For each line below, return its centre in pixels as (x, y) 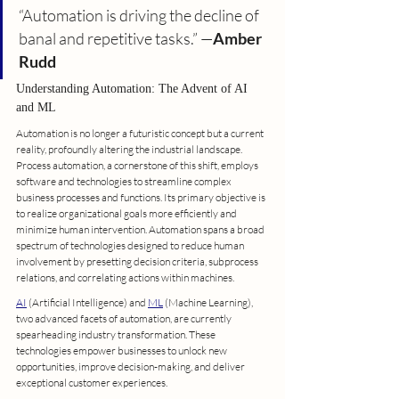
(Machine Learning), (209, 302)
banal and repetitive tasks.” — (116, 38)
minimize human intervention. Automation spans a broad (141, 229)
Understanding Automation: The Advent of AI (134, 88)
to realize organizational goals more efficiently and (127, 213)
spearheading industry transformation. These (117, 334)
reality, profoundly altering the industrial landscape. (130, 149)
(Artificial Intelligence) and (87, 302)
